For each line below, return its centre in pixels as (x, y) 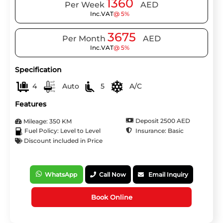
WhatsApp (59, 174)
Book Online (111, 197)
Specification (38, 70)
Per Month (85, 39)
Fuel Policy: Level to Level (62, 131)
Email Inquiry (166, 174)
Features (31, 104)
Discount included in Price (62, 140)
